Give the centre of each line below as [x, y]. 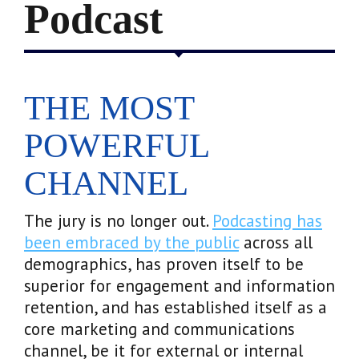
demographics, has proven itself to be [164, 264]
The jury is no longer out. [118, 220]
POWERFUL [116, 145]
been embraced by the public [131, 242]
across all [276, 242]
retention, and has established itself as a [175, 307]
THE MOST [109, 107]
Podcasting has [267, 220]
